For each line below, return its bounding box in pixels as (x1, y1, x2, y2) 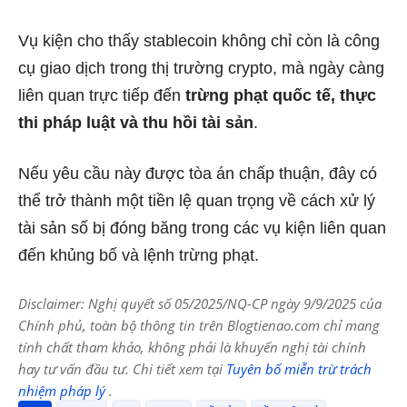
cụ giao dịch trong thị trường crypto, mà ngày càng (18, 59, 384, 78)
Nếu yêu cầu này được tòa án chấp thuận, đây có (18, 164, 377, 184)
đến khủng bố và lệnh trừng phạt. (18, 246, 259, 265)
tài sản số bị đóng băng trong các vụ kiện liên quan (18, 219, 386, 238)
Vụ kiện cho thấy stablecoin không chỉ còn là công (18, 32, 380, 51)
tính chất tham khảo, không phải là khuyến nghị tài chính (18, 338, 366, 357)
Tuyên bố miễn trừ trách (226, 360, 372, 379)
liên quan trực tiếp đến (18, 86, 185, 105)
